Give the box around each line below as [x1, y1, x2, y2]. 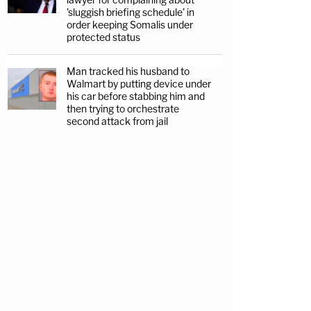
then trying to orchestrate [67, 103, 179, 115]
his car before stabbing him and [67, 90, 205, 102]
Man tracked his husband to [67, 65, 190, 77]
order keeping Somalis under [67, 19, 193, 31]
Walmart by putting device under [67, 78, 211, 90]
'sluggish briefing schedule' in [67, 6, 194, 18]
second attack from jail [67, 115, 168, 127]
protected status [67, 31, 140, 43]
